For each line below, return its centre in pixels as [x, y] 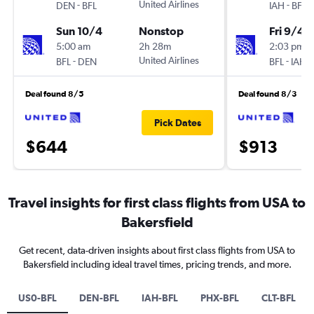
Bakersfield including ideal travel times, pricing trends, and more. [157, 264]
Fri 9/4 [287, 30]
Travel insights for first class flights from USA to [157, 202]
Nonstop [161, 30]
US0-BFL [37, 298]
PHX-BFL [220, 298]
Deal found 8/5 [55, 94]
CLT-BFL [279, 298]
